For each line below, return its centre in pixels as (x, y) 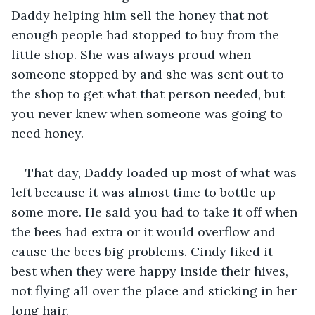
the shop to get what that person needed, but (150, 94)
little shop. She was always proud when (133, 54)
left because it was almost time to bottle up (145, 192)
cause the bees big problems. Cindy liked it (144, 251)
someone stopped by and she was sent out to (149, 74)
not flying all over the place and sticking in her (156, 290)
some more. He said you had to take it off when (156, 212)
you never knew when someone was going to (149, 113)
